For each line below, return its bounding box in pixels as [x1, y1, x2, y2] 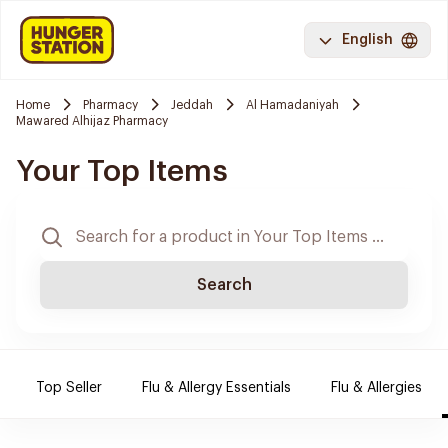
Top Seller [36, 381, 102, 395]
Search [196, 277, 252, 293]
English [342, 33, 393, 47]
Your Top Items [16, 156, 228, 186]
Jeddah [171, 98, 213, 111]
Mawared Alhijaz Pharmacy [16, 115, 168, 127]
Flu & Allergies [331, 381, 422, 395]
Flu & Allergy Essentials [142, 381, 291, 395]
